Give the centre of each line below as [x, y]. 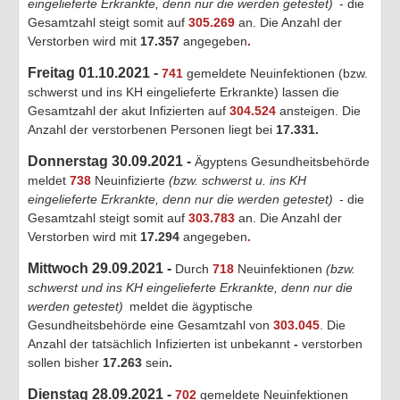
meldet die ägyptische [189, 306]
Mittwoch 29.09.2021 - [101, 268]
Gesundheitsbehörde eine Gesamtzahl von [150, 325]
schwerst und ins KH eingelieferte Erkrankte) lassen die [183, 92]
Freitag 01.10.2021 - [95, 72]
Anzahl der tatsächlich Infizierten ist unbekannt [159, 343]
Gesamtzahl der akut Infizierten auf [129, 110]
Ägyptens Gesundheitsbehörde [282, 161]
